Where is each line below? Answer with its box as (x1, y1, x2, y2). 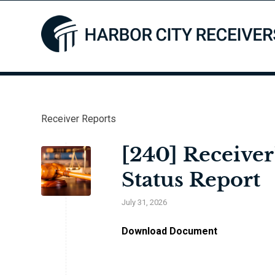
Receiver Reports (41, 112, 116, 125)
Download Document (122, 225, 217, 238)
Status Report (122, 167, 260, 192)
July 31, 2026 (122, 197, 167, 207)
